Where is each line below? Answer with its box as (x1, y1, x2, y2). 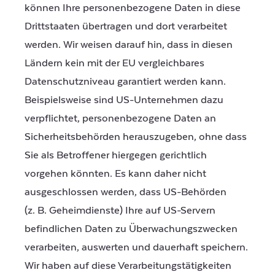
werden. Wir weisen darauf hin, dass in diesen (25, 39, 233, 52)
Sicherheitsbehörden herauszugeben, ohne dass (25, 131, 247, 144)
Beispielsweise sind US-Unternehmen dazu (25, 94, 223, 107)
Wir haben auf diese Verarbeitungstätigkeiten (25, 260, 231, 273)
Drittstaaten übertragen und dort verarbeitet (25, 20, 227, 33)
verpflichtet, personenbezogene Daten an (25, 112, 216, 125)
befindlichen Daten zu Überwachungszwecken (25, 223, 238, 236)
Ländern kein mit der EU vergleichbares (25, 57, 204, 70)
